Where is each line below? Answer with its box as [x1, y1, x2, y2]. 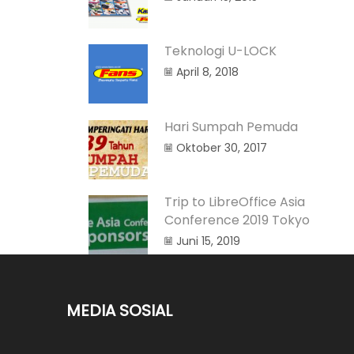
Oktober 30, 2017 [176, 139, 267, 156]
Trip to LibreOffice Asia [164, 193, 305, 212]
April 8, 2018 [176, 64, 239, 81]
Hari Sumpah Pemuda [164, 117, 298, 136]
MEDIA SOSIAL [66, 299, 172, 322]
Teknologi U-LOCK [164, 42, 277, 61]
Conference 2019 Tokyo [164, 211, 310, 230]
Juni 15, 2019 [176, 233, 240, 250]
